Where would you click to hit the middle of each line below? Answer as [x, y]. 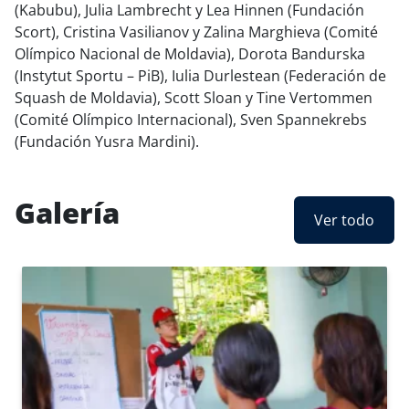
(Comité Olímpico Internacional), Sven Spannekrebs [191, 120]
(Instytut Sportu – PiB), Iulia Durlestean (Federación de [200, 76]
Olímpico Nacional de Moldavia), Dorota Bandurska [190, 54]
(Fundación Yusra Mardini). [107, 142]
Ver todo [344, 220]
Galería [67, 213]
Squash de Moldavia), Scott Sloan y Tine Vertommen [194, 98]
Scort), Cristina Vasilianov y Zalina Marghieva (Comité [196, 32]
